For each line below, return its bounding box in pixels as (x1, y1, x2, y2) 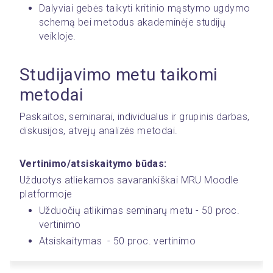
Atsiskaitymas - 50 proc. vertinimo (39, 235, 196, 247)
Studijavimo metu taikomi (19, 65, 218, 85)
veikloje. (39, 30, 76, 42)
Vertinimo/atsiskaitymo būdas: (19, 158, 167, 169)
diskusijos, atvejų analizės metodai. (19, 125, 178, 136)
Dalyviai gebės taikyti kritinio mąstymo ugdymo (39, 2, 250, 14)
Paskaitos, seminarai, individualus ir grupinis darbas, (19, 111, 250, 122)
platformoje (19, 188, 73, 200)
